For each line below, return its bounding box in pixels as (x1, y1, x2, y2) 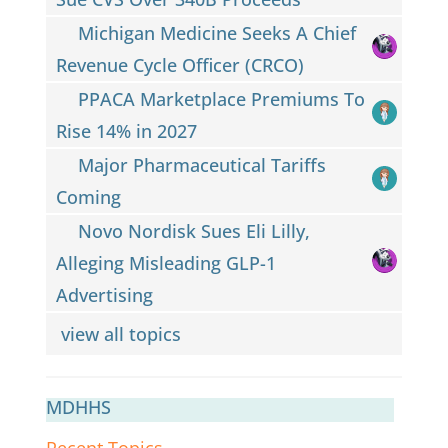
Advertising (55, 282, 153, 307)
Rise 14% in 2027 (55, 118, 197, 143)
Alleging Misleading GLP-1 (55, 250, 276, 275)
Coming (55, 184, 121, 209)
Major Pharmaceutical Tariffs (78, 152, 327, 177)
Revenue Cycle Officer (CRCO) (55, 52, 304, 77)
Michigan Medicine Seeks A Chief (78, 20, 357, 45)
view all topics (60, 321, 186, 346)
